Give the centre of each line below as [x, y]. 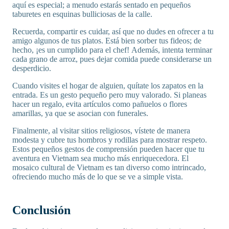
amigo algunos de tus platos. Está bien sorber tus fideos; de [107, 40]
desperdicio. [32, 68]
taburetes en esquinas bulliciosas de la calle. [83, 14]
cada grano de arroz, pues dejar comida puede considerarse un [112, 59]
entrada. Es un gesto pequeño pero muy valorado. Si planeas [109, 95]
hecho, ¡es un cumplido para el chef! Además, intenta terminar [112, 50]
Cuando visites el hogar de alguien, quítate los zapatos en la [108, 85]
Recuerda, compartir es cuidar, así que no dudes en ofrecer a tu [113, 31]
